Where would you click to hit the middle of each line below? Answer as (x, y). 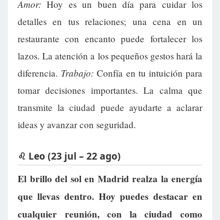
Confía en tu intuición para (148, 73)
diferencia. (40, 73)
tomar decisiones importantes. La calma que (110, 90)
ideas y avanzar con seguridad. (77, 124)
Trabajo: (78, 72)
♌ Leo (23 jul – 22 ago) (69, 156)
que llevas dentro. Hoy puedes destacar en (110, 197)
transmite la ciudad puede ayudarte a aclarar (110, 107)
